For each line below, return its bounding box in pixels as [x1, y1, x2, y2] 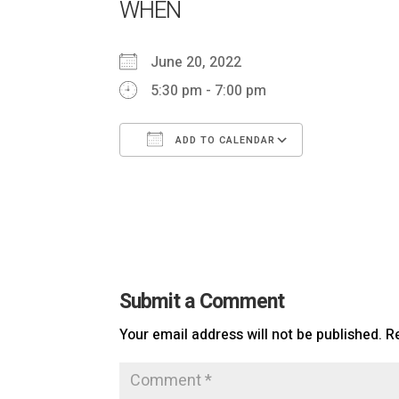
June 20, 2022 [151, 52, 256, 73]
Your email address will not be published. [119, 324, 383, 346]
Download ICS [151, 167, 240, 188]
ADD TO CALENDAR [172, 133, 276, 148]
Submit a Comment [119, 287, 285, 317]
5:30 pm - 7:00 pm [151, 80, 267, 102]
